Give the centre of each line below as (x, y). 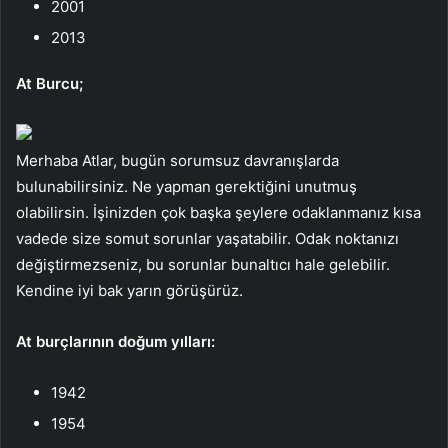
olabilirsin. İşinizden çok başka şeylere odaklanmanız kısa (218, 212)
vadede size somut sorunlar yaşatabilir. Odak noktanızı (207, 238)
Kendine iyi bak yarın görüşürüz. (129, 290)
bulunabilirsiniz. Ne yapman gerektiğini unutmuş (186, 186)
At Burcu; (49, 83)
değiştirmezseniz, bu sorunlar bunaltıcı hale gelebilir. (203, 264)
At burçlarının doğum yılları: (115, 341)
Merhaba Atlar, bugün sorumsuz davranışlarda (177, 160)
